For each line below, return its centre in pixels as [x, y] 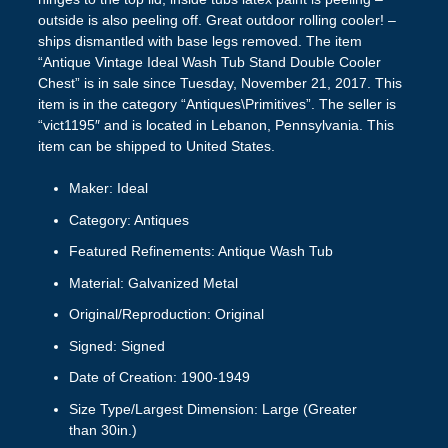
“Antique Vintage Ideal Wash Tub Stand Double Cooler [209, 62]
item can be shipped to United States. [156, 146]
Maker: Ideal [108, 188]
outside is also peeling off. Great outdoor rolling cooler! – [216, 20]
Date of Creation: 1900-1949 [159, 377]
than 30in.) [102, 429]
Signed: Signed [116, 345]
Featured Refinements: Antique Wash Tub [200, 251]
